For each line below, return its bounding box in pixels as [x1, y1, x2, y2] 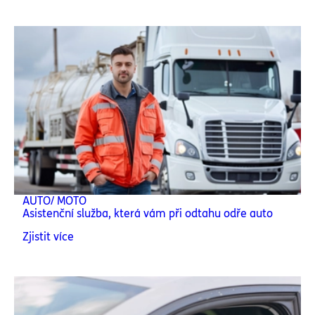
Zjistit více [22, 230, 74, 243]
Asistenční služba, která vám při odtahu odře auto [22, 207, 273, 220]
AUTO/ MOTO [22, 194, 86, 207]
